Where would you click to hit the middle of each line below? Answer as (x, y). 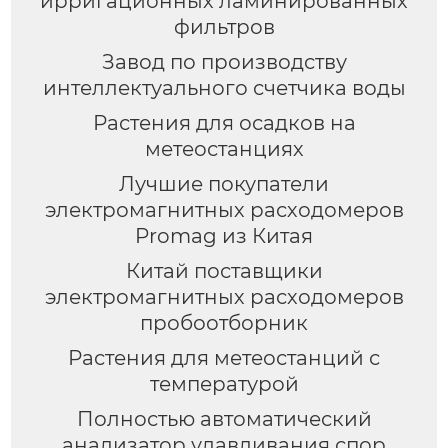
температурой (224, 383)
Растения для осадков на (224, 122)
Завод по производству (224, 61)
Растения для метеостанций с (224, 357)
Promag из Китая (224, 235)
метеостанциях (224, 148)
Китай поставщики (224, 270)
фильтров (224, 26)
